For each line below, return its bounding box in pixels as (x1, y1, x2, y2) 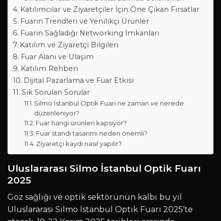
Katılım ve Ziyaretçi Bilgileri (19, 40, 118, 49)
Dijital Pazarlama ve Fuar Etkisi (23, 76, 134, 85)
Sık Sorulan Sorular (21, 88, 90, 97)
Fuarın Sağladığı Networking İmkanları (20, 29, 159, 37)
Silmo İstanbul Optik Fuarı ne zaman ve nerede (34, 99, 184, 107)
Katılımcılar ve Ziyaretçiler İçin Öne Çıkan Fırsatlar (20, 5, 199, 14)
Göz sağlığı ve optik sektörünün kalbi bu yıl (7, 192, 182, 202)
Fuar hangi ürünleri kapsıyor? (36, 119, 127, 127)
